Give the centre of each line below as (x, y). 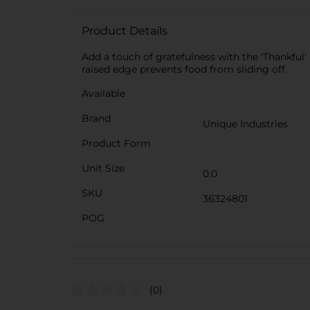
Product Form (116, 143)
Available (103, 93)
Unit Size (103, 168)
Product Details (125, 31)
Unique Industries (245, 124)
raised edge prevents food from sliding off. (184, 69)
